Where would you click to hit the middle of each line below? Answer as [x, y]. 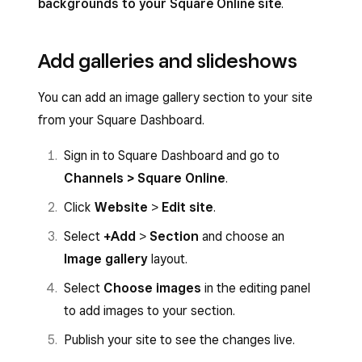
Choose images [152, 288]
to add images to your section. [149, 311]
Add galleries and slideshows [168, 61]
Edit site [187, 207]
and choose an [242, 236]
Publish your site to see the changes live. [179, 340]
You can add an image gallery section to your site [175, 97]
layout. [168, 259]
